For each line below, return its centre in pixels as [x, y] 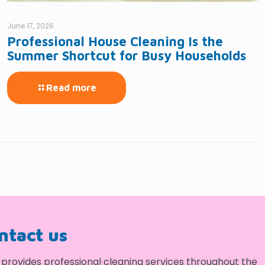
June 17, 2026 [30, 26]
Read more [71, 88]
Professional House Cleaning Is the [115, 42]
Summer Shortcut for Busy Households [126, 56]
